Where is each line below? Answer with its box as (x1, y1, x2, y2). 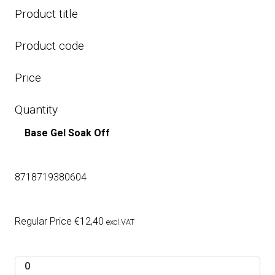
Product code (15, 39, 84, 53)
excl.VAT (106, 217, 134, 227)
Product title (15, 7, 78, 21)
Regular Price (15, 215, 74, 228)
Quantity (15, 103, 58, 117)
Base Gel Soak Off (25, 127, 110, 139)
